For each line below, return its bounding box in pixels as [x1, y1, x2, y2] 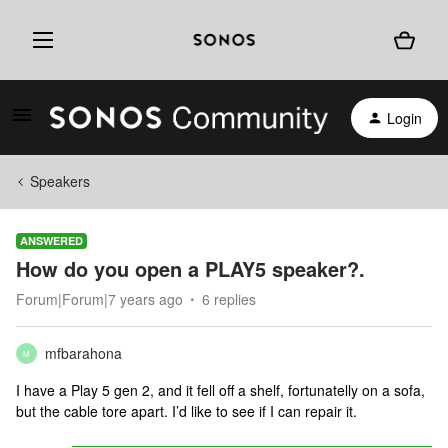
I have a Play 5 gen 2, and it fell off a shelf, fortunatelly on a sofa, [16, 380, 425, 400]
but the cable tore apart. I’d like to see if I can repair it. [16, 401, 357, 421]
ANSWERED [20, 233, 83, 248]
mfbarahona [45, 343, 122, 363]
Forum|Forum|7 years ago [16, 289, 183, 309]
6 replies [202, 289, 256, 309]
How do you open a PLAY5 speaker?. [16, 254, 365, 283]
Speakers [30, 171, 90, 191]
